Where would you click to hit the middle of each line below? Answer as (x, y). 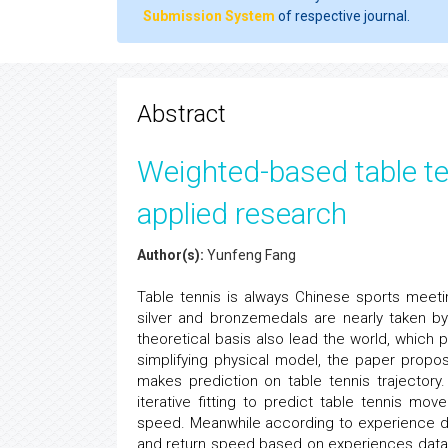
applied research (242, 213)
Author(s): (170, 255)
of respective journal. (342, 16)
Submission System (209, 16)
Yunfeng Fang (250, 255)
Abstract (181, 114)
